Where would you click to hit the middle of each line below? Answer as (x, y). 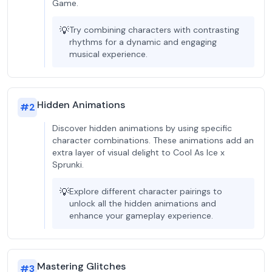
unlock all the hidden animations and (143, 203)
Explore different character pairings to (146, 191)
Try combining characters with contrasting (154, 30)
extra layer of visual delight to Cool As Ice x (138, 152)
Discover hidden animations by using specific (142, 128)
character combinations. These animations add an (153, 140)
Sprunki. (68, 165)
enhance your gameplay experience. (141, 216)
